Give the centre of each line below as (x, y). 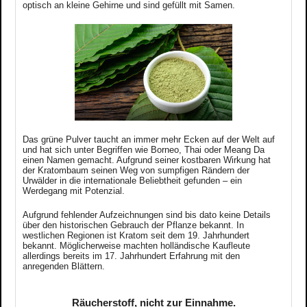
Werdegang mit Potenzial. (74, 191)
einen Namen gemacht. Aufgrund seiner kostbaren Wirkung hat (147, 160)
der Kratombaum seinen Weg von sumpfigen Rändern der (136, 170)
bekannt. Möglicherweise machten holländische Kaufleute (136, 245)
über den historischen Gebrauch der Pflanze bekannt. (130, 225)
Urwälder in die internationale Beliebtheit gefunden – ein (132, 180)
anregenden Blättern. (64, 266)
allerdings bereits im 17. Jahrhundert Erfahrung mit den (131, 256)
